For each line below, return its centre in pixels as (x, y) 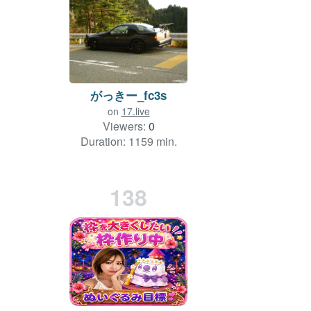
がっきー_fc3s (128, 95)
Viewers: (125, 126)
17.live (135, 111)
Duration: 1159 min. (128, 141)
